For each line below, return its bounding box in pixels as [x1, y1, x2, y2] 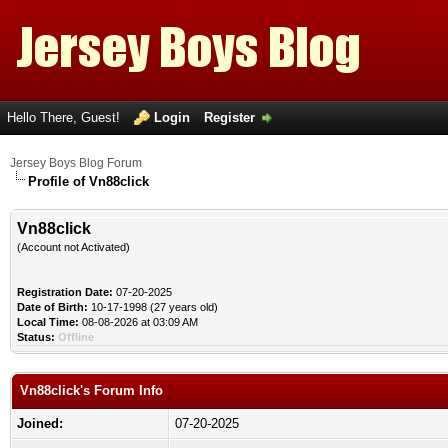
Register [204, 110, 255, 125]
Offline [58, 331, 94, 343]
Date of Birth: [17, 301, 88, 313]
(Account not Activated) [17, 241, 130, 253]
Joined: [17, 416, 63, 431]
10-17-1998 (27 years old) [88, 301, 218, 313]
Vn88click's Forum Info [20, 383, 163, 398]
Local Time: [17, 316, 79, 328]
